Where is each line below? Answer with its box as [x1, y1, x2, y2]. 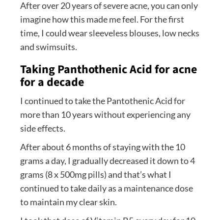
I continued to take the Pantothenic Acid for [20, 95, 185, 107]
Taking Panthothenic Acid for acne [20, 61, 197, 79]
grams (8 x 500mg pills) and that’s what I [20, 169, 171, 180]
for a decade [20, 74, 84, 91]
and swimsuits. [20, 41, 77, 53]
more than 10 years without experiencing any [20, 109, 191, 120]
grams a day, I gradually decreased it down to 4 [20, 155, 195, 166]
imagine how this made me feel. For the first [20, 14, 184, 25]
